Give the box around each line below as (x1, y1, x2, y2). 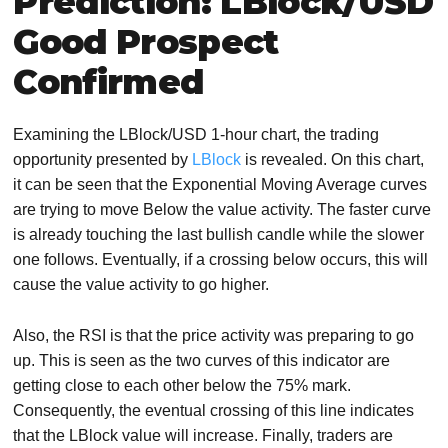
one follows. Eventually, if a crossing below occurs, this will (13, 251, 429, 269)
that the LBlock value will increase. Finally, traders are (13, 427, 394, 445)
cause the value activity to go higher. (13, 276, 270, 294)
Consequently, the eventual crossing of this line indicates (13, 402, 415, 420)
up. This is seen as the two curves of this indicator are (13, 352, 391, 370)
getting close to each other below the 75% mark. (13, 377, 352, 395)
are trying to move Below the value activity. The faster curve (13, 201, 432, 219)
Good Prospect (13, 21, 279, 64)
